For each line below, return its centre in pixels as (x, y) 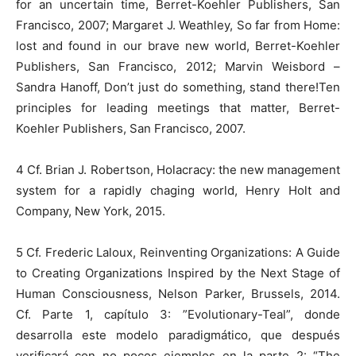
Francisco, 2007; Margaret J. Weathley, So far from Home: (178, 25)
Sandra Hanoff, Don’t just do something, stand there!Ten (178, 87)
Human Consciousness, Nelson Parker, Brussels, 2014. (178, 294)
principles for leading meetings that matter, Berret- (178, 108)
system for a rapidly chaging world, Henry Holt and (178, 190)
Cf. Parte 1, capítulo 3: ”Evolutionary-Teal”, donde (178, 314)
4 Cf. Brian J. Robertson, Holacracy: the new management (178, 170)
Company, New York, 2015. (91, 211)
